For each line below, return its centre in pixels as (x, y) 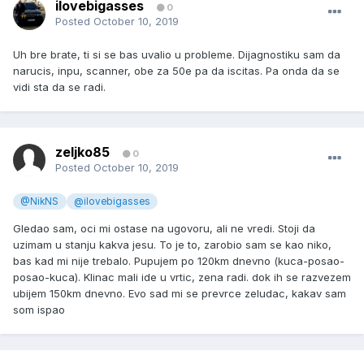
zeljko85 (82, 152)
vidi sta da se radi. (59, 87)
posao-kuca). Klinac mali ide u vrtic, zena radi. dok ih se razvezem (182, 277)
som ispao (39, 310)
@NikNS (40, 202)
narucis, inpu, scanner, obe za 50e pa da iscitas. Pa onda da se (176, 71)
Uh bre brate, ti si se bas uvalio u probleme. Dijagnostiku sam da (177, 55)
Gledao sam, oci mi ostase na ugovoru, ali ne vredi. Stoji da (164, 229)
